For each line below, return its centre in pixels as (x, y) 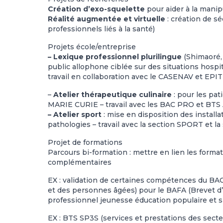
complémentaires (80, 162)
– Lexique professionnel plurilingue (115, 57)
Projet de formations (85, 142)
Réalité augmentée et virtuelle (107, 19)
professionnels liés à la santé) (101, 29)
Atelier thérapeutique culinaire (112, 95)
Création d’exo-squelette (96, 9)
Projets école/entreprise (92, 47)
